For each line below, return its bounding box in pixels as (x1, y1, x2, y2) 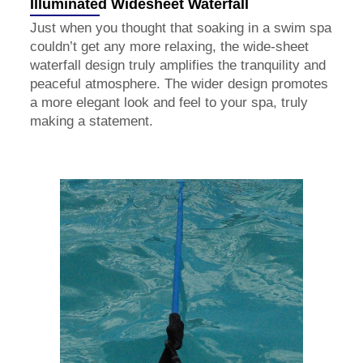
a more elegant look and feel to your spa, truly (30, 94, 308, 110)
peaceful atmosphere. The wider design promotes (30, 75, 328, 92)
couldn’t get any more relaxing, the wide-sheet (30, 38, 309, 54)
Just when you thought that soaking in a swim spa (30, 19, 331, 36)
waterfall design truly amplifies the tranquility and (30, 57, 326, 73)
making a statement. (30, 113, 153, 129)
